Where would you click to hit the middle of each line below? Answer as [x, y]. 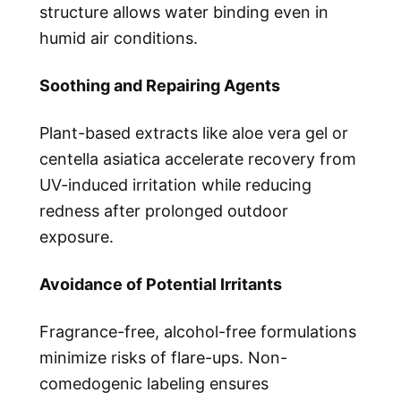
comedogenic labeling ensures [154, 383]
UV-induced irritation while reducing [175, 185]
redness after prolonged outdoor [164, 211]
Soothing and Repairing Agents [160, 86]
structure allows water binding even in [184, 13]
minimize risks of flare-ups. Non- [163, 357]
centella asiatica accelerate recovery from [198, 159]
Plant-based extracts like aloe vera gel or [194, 133]
